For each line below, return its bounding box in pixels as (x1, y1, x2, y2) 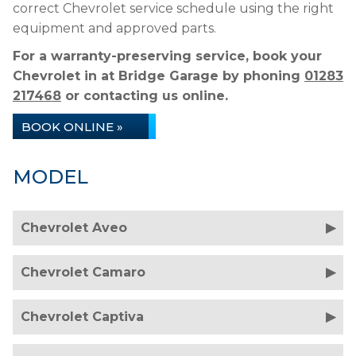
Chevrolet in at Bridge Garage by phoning (13, 68, 304, 83)
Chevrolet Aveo (21, 220, 127, 235)
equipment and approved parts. (13, 21, 216, 36)
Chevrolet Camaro (21, 265, 145, 280)
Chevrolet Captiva (21, 309, 144, 324)
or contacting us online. (61, 88, 228, 103)
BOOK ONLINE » (21, 119, 123, 134)
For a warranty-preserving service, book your (13, 48, 322, 64)
